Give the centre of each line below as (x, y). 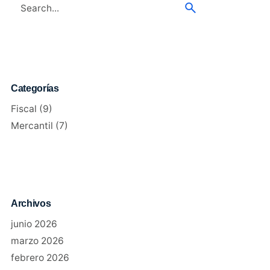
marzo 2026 (37, 240)
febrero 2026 (40, 257)
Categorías (35, 88)
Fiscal (24, 109)
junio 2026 (34, 224)
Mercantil (32, 126)
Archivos (31, 203)
